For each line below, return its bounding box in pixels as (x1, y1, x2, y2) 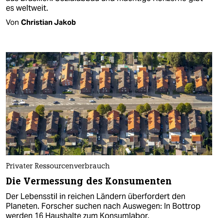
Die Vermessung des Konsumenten (6, 175, 172, 187)
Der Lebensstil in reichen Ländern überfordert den (6, 191, 185, 201)
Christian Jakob (21, 17, 76, 27)
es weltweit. (6, 2, 48, 13)
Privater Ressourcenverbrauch (6, 163, 110, 170)
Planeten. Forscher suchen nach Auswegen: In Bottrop (6, 200, 200, 211)
